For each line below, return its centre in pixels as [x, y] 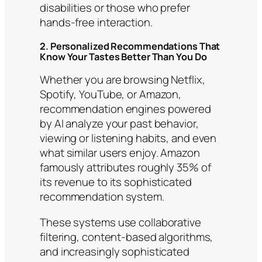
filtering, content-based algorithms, [127, 237]
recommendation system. [102, 197]
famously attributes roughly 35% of [125, 168]
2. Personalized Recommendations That [130, 46]
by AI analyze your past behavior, [119, 124]
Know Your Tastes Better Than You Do [123, 56]
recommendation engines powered [125, 109]
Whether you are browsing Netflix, [123, 80]
